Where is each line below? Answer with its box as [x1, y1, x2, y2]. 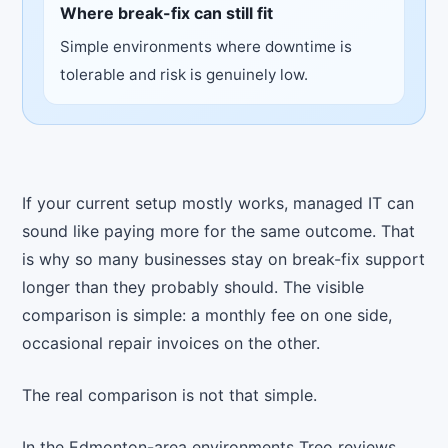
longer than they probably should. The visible [22, 277, 365, 298]
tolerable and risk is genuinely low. [59, 65, 308, 85]
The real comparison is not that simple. [22, 385, 318, 406]
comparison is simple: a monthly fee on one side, [22, 305, 393, 326]
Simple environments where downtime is [59, 37, 352, 57]
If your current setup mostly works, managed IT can [22, 193, 415, 214]
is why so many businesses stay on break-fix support [22, 249, 426, 270]
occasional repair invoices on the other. [22, 333, 321, 354]
